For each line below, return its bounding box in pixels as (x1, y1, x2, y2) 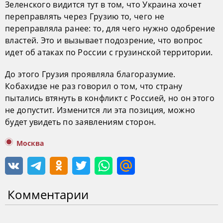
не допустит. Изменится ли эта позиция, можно (5, 104, 196, 115)
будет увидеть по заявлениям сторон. (5, 116, 156, 127)
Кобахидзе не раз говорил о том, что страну (5, 80, 183, 92)
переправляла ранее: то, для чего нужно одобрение (5, 22, 216, 34)
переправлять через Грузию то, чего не (5, 10, 165, 22)
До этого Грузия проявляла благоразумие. (5, 68, 176, 80)
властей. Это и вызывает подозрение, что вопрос (5, 34, 203, 46)
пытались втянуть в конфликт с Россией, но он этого (5, 92, 215, 104)
